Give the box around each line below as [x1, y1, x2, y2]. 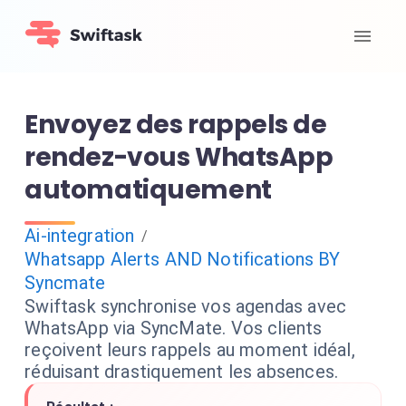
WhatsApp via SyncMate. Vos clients [24, 317, 323, 339]
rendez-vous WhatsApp [24, 140, 333, 175]
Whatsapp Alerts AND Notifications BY [24, 248, 341, 270]
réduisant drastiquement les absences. [24, 361, 339, 382]
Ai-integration [24, 225, 135, 246]
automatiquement [24, 172, 272, 208]
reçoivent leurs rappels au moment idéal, [24, 339, 355, 361]
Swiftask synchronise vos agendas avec [24, 295, 347, 317]
